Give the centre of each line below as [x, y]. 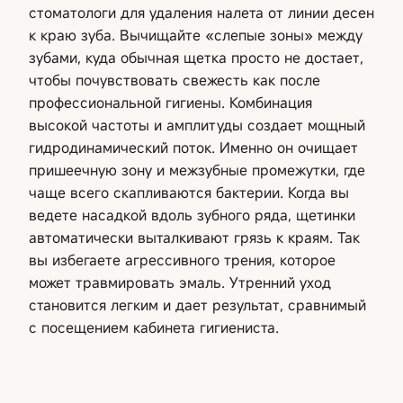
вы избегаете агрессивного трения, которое [182, 260]
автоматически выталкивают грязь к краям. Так [194, 237]
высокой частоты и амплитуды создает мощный [197, 125]
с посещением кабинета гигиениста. [154, 327]
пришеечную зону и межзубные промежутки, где [197, 170]
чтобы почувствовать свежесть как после [175, 80]
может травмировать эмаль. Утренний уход [180, 282]
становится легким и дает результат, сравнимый [197, 304]
